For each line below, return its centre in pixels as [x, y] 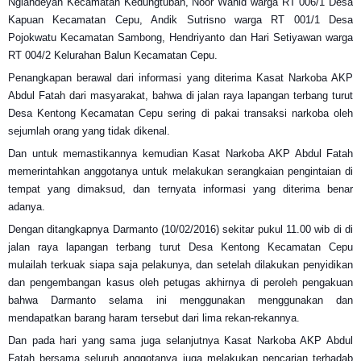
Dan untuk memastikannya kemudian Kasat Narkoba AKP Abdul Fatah [180, 153]
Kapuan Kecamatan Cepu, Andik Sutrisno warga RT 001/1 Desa [180, 19]
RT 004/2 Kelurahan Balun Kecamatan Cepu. [113, 55]
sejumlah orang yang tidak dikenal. [89, 131]
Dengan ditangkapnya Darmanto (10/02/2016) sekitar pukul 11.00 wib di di [180, 229]
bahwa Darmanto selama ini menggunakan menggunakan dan [180, 300]
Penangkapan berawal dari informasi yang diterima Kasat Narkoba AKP [180, 77]
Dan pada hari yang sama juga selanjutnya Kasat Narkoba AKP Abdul [180, 340]
